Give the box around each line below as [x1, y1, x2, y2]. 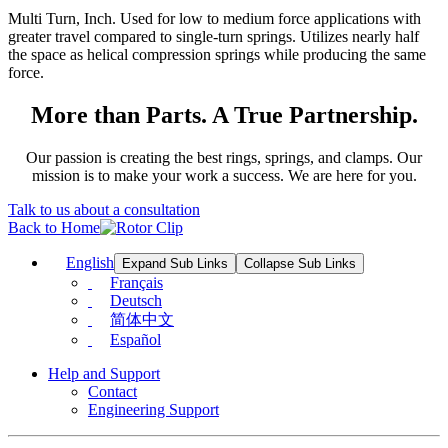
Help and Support [48, 365, 160, 383]
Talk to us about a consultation [8, 201, 200, 219]
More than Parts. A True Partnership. [30, 102, 418, 129]
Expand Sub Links [122, 256, 228, 272]
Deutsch [110, 292, 162, 310]
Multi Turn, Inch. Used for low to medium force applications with [8, 10, 421, 28]
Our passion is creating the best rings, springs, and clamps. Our [26, 149, 422, 167]
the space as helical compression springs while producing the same [8, 46, 426, 64]
